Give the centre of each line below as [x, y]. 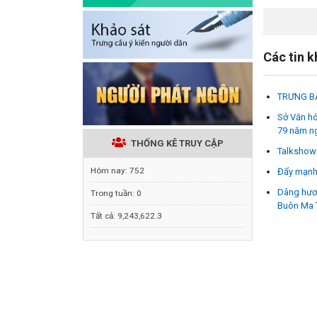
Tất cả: [104, 216]
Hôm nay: [110, 171]
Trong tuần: [114, 194]
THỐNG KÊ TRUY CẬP [176, 144]
